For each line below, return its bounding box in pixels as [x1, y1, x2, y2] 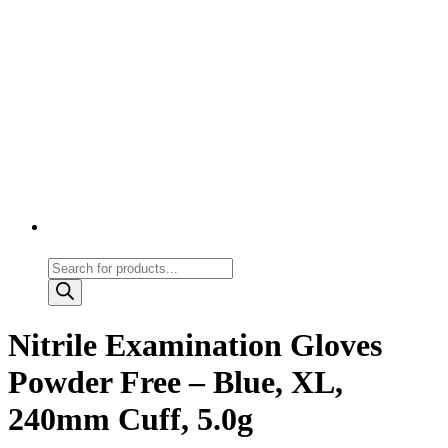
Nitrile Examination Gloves [8, 327, 382, 364]
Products [47, 257, 102, 274]
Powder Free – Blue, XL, [8, 364, 343, 401]
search [47, 275, 87, 292]
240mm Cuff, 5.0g [8, 401, 253, 438]
